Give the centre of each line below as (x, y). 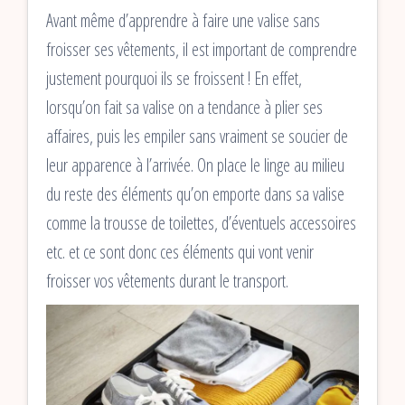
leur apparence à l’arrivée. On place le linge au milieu (195, 165)
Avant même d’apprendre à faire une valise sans (183, 21)
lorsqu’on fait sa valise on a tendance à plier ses (184, 108)
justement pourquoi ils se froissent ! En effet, (174, 79)
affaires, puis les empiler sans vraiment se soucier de (197, 137)
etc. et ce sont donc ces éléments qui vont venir (180, 252)
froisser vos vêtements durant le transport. (167, 281)
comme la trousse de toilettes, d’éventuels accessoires (201, 223)
